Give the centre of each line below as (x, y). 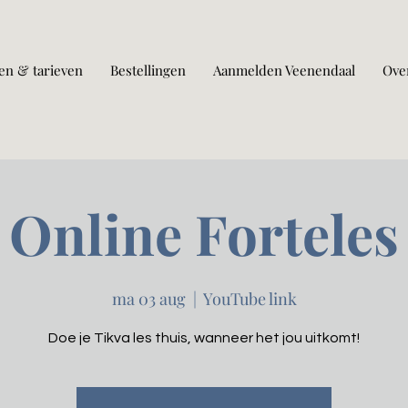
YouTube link (250, 299)
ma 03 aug (148, 299)
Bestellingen (148, 70)
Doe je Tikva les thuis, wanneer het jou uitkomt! (204, 338)
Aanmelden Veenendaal (284, 70)
